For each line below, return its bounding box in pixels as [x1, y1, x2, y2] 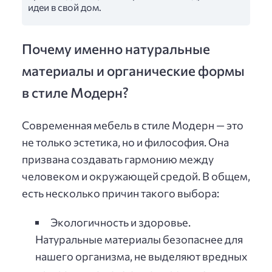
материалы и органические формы [22, 62, 245, 80]
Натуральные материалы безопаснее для [35, 232, 243, 246]
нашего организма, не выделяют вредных [35, 249, 248, 263]
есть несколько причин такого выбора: [22, 186, 219, 200]
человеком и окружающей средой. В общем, [22, 169, 250, 183]
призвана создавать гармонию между [22, 152, 214, 166]
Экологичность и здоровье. [50, 215, 191, 229]
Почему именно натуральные [22, 40, 210, 58]
